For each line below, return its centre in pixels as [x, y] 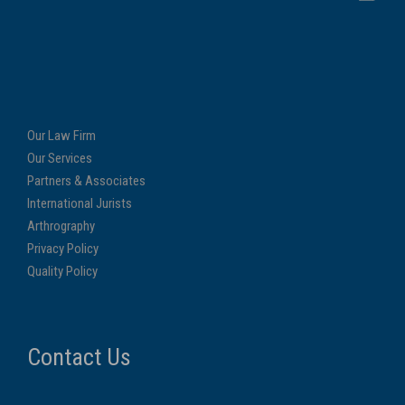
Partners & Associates [86, 181]
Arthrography [61, 226]
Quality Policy [62, 271]
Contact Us [79, 357]
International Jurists [80, 203]
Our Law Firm [61, 136]
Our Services [60, 158]
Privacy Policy [63, 249]
